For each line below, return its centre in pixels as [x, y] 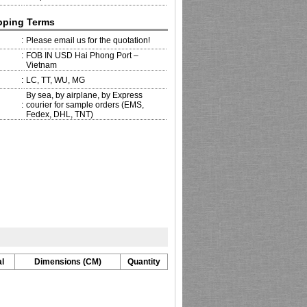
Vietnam [41, 65]
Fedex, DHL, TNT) [60, 114]
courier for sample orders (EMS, [85, 105]
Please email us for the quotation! [88, 40]
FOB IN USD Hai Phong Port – [82, 56]
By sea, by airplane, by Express [84, 95]
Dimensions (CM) [67, 262]
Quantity [144, 262]
